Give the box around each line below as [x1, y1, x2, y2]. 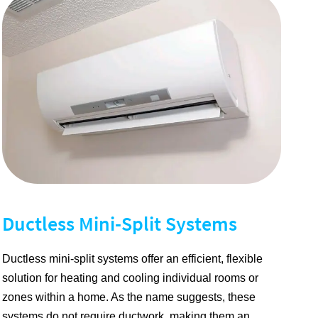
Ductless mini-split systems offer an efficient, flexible [1, 253, 263, 265]
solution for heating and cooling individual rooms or [1, 272, 258, 285]
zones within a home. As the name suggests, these [1, 291, 256, 304]
